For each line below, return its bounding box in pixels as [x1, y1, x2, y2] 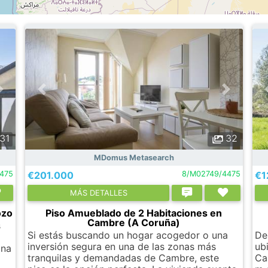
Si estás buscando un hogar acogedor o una [28, 229, 229, 241]
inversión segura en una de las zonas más [28, 240, 217, 252]
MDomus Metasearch [93, 153, 174, 162]
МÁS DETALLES [69, 187, 127, 197]
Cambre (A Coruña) [87, 216, 181, 229]
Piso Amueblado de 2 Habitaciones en [45, 206, 223, 219]
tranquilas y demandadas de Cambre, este [28, 251, 220, 264]
